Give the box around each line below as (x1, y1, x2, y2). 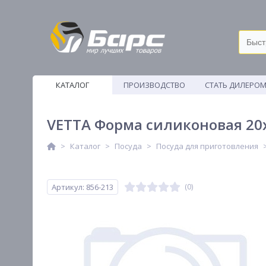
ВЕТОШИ (138, 99, 170, 109)
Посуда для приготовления (156, 141, 258, 151)
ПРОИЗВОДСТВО (123, 80, 185, 90)
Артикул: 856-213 (52, 182, 113, 192)
